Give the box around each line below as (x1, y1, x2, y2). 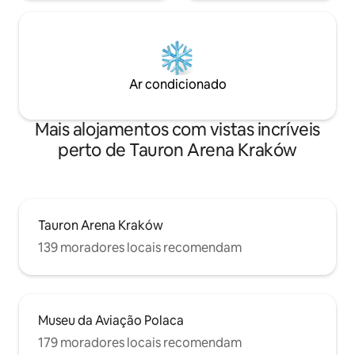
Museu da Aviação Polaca (38, 312, 184, 330)
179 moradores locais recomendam (38, 334, 242, 352)
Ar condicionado (128, 76, 227, 94)
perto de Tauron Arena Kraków (58, 139, 297, 162)
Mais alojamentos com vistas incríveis (35, 118, 320, 142)
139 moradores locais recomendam (38, 239, 242, 257)
